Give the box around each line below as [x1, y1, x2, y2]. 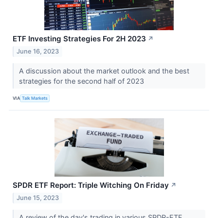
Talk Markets [22, 95, 48, 101]
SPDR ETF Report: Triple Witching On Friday [13, 180, 169, 190]
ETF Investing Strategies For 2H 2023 [13, 34, 146, 43]
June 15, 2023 [17, 194, 59, 201]
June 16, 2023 [17, 47, 59, 55]
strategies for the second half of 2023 [18, 76, 146, 85]
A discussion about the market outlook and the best [18, 66, 189, 75]
